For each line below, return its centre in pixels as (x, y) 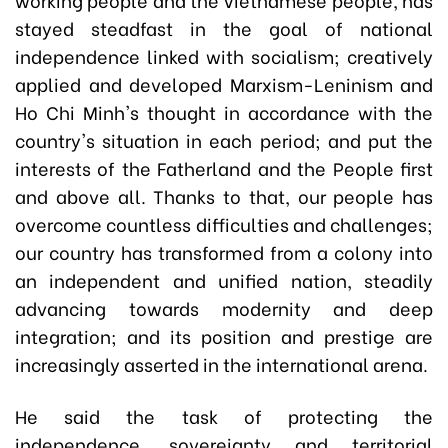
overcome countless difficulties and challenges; (224, 224)
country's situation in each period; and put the (224, 140)
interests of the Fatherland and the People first (224, 168)
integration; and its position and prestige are (224, 336)
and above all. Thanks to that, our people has (224, 196)
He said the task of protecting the (224, 416)
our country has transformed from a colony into (224, 252)
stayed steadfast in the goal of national (224, 28)
